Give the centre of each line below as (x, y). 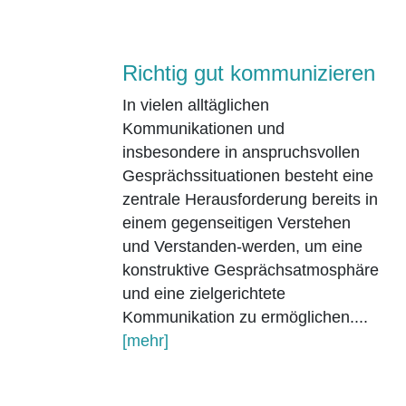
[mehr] (145, 340)
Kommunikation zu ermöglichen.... (245, 317)
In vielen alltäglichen (195, 105)
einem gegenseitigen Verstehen (236, 222)
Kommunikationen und (203, 128)
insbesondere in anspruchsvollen (241, 152)
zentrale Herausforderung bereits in (250, 199)
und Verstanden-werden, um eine (242, 246)
